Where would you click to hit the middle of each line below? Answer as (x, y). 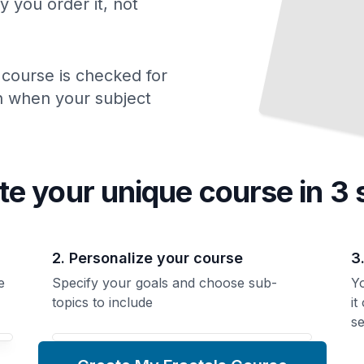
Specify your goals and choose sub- (165, 282)
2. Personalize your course (147, 258)
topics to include (102, 302)
